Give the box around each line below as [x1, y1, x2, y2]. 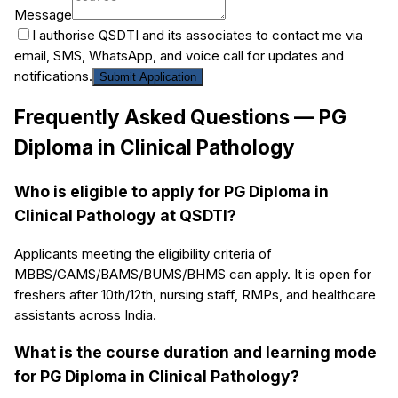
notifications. [14, 67, 92, 84]
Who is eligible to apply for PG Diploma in [14, 181, 329, 201]
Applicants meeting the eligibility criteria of [14, 244, 272, 262]
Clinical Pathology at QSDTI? [14, 205, 236, 225]
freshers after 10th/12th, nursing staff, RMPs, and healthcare [14, 285, 376, 303]
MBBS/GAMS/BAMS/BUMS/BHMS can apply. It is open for [14, 265, 371, 283]
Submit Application [99, 69, 196, 84]
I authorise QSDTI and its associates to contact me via [32, 26, 362, 44]
